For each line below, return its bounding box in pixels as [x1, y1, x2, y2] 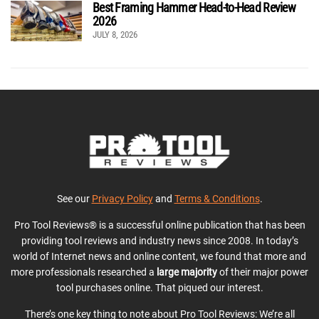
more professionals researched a [11, 266, 157, 278]
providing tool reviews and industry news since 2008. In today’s [21, 235, 298, 247]
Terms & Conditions [174, 193, 260, 205]
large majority [157, 266, 217, 278]
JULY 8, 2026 [93, 29, 137, 41]
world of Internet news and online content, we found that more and [13, 251, 306, 263]
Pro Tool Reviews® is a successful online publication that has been [14, 219, 305, 231]
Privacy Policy [91, 193, 153, 205]
